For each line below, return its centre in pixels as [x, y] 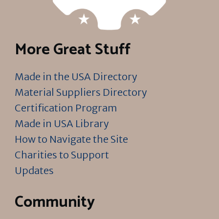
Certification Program [66, 108]
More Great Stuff [73, 50]
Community [55, 202]
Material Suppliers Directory [81, 92]
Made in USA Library [62, 123]
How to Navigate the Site [71, 139]
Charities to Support [62, 155]
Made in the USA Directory [76, 77]
